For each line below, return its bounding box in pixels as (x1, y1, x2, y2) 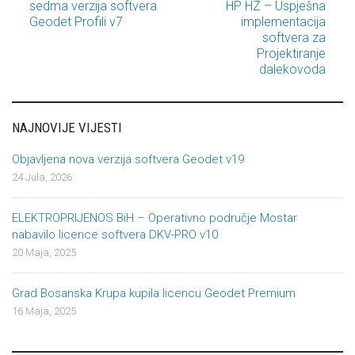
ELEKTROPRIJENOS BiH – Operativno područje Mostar (12, 211, 297, 225)
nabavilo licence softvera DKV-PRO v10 (12, 227, 218, 242)
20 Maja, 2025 (12, 246, 76, 258)
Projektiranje (257, 46, 326, 61)
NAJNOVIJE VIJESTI (12, 120, 122, 136)
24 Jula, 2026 (12, 171, 72, 183)
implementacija (241, 14, 326, 29)
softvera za (262, 30, 326, 45)
